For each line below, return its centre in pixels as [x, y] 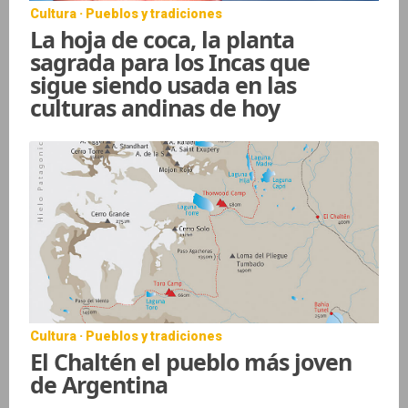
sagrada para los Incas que [170, 61]
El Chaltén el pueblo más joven [191, 361]
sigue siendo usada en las [163, 84]
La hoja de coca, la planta [162, 39]
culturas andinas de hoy [155, 107]
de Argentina [99, 384]
